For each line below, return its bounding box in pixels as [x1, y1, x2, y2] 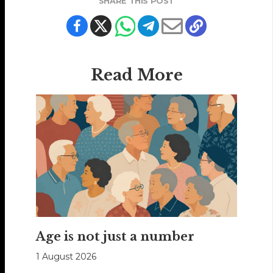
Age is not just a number [36, 229, 195, 244]
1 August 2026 [36, 251, 97, 263]
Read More [90, 65, 183, 85]
